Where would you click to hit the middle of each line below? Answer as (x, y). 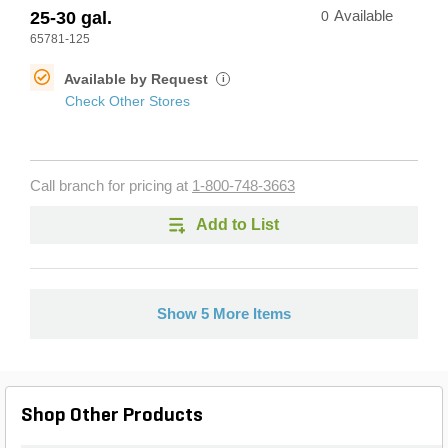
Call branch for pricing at (111, 186)
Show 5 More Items (224, 314)
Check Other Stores (127, 101)
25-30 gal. (71, 18)
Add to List (237, 224)
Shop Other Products (112, 416)
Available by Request (138, 79)
